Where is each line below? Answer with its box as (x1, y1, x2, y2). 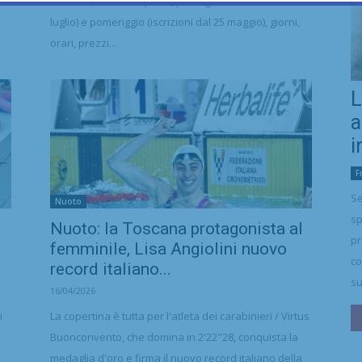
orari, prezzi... (50, 36, 116, 50)
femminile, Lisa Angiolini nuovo (50, 239, 287, 259)
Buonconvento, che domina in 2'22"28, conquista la (50, 330, 298, 344)
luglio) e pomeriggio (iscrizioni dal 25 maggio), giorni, (50, 15, 300, 29)
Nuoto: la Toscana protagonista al (50, 219, 303, 238)
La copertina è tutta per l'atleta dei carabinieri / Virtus (50, 309, 309, 323)
